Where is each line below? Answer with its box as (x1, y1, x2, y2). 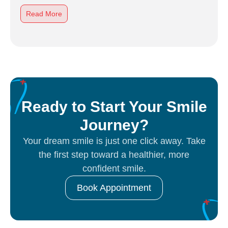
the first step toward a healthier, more (39, 150, 189, 160)
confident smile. (82, 163, 146, 174)
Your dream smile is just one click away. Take (22, 136, 206, 146)
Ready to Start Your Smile (21, 98, 207, 115)
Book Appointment (77, 183, 151, 193)
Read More (26, 10, 62, 18)
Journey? (79, 117, 149, 133)
